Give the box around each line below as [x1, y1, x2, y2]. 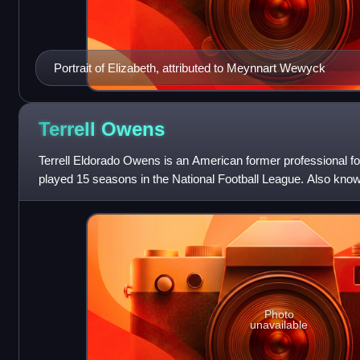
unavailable [250, 318, 309, 332]
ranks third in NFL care [38, 190, 158, 204]
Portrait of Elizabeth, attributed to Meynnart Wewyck [53, 60, 325, 75]
